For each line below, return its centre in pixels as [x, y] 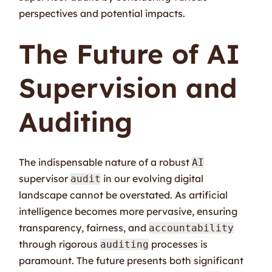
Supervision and [128, 87]
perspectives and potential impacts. [102, 13]
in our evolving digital [152, 178]
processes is [178, 244]
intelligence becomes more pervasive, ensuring [128, 211]
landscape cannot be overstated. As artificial [124, 195]
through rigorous [60, 244]
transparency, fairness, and [84, 227]
